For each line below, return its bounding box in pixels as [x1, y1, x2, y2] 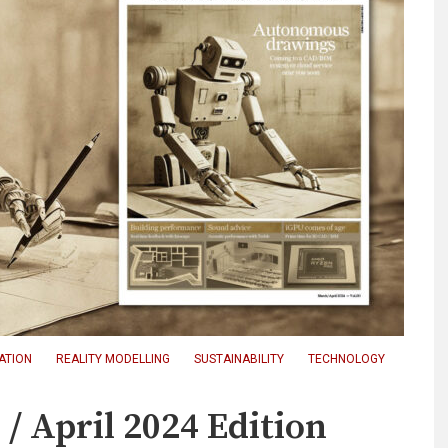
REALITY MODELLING [56, 351, 170, 366]
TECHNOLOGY [308, 351, 385, 366]
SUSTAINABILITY [194, 351, 284, 366]
